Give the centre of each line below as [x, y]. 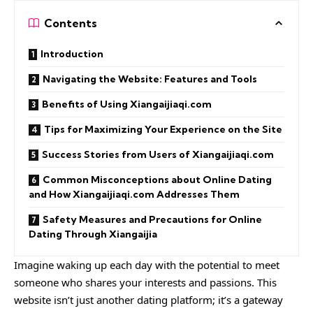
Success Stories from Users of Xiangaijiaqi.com [158, 154]
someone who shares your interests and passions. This [145, 282]
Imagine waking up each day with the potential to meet [147, 264]
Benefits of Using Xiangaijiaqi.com [127, 104]
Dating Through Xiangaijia [93, 234]
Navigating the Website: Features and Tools [150, 79]
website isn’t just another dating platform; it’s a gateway [148, 299]
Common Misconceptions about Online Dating [157, 179]
